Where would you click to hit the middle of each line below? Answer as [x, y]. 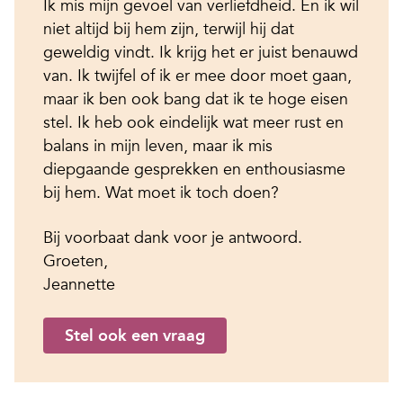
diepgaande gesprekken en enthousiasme [194, 169]
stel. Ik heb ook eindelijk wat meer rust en [193, 122]
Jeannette [79, 284]
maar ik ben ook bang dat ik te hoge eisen [196, 99]
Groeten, [76, 261]
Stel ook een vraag [135, 336]
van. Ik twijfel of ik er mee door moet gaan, [197, 76]
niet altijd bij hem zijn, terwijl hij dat [169, 29]
